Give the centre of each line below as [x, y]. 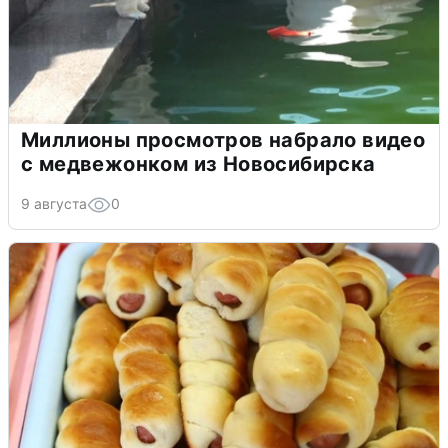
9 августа [54, 203]
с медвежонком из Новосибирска [198, 163]
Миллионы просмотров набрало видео [223, 139]
